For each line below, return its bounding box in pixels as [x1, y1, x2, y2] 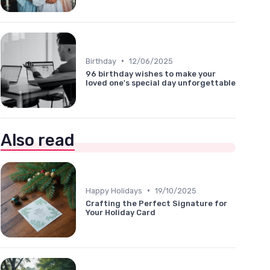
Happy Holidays [86, 186, 142, 195]
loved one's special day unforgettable [86, 78, 236, 87]
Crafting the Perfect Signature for [86, 198, 227, 208]
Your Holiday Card [86, 207, 155, 217]
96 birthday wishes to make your [86, 69, 216, 78]
